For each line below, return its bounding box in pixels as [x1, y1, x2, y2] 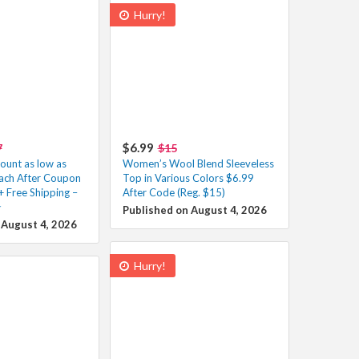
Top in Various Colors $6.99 [122, 171, 254, 184]
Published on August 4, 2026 [122, 203, 267, 216]
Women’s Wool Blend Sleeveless [122, 156, 274, 170]
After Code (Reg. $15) [122, 185, 225, 199]
